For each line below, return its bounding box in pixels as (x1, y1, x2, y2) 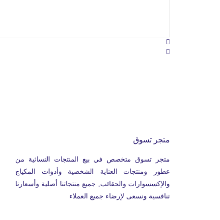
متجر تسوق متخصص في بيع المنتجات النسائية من (15, 156, 170, 163)
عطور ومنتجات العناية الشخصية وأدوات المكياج (15, 168, 170, 175)
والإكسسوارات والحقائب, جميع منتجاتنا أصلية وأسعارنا (15, 180, 170, 188)
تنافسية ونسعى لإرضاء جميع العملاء (69, 192, 170, 200)
